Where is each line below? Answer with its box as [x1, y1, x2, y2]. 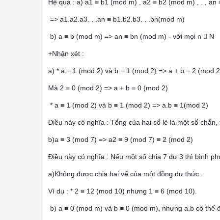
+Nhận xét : [48, 50, 84, 57]
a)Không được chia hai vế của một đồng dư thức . [48, 170, 203, 178]
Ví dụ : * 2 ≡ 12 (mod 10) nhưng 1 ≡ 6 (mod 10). [48, 187, 197, 195]
